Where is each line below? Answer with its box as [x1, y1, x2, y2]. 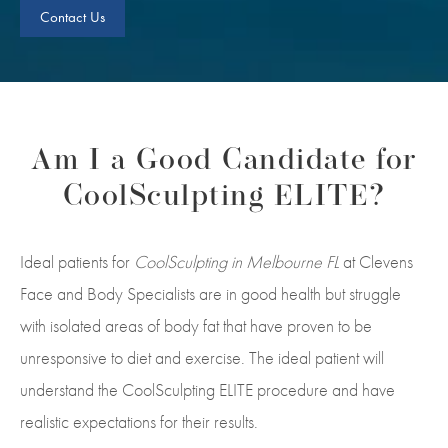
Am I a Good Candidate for [31, 145, 417, 177]
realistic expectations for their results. [20, 409, 258, 433]
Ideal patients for [20, 249, 134, 273]
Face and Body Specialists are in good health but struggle [20, 281, 401, 305]
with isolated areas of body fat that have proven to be [20, 313, 372, 337]
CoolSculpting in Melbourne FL [134, 249, 339, 273]
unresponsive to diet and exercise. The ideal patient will [20, 345, 384, 369]
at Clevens [339, 249, 413, 273]
